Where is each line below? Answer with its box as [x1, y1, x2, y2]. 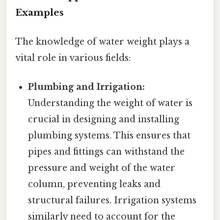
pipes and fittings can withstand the [28, 146, 185, 158]
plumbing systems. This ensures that [28, 130, 191, 141]
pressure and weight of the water [28, 163, 176, 174]
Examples [15, 6, 64, 18]
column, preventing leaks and [28, 179, 161, 190]
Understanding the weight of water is [28, 98, 193, 109]
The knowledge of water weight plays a [15, 36, 190, 47]
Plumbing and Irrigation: [28, 82, 145, 93]
